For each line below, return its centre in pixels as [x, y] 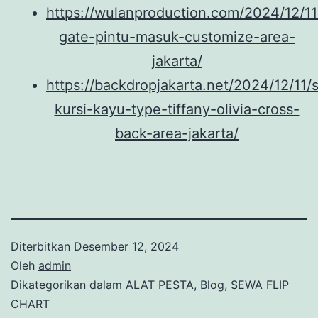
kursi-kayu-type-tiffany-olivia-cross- [177, 110]
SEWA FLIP [260, 285]
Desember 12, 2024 [126, 247]
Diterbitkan [42, 247]
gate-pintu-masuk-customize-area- [177, 37]
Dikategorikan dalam [68, 285]
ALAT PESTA [160, 285]
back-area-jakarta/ [177, 134]
